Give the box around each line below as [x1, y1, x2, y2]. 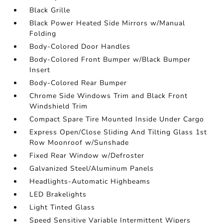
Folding [29, 29, 57, 38]
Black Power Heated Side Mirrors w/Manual [29, 18, 186, 28]
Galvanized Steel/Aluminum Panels [29, 164, 154, 173]
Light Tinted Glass [29, 203, 96, 212]
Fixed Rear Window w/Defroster [29, 151, 145, 160]
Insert [29, 65, 51, 75]
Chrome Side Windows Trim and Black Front [29, 91, 188, 101]
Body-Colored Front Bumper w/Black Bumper [29, 55, 191, 64]
